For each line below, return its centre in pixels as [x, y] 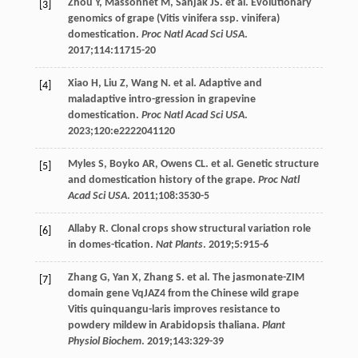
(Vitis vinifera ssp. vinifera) [217, 18]
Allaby [82, 229]
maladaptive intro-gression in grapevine [161, 99]
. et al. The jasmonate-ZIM [243, 277]
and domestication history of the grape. [163, 180]
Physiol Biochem [104, 341]
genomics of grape [111, 18]
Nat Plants [179, 245]
